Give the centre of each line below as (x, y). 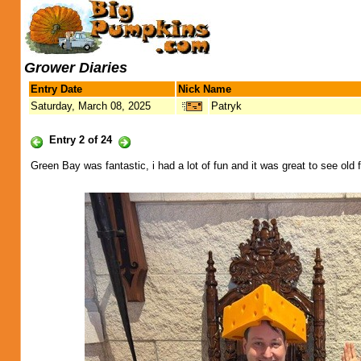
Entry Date (56, 89)
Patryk (226, 106)
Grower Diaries (76, 68)
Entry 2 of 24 (81, 140)
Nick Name (205, 89)
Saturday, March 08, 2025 (91, 106)
